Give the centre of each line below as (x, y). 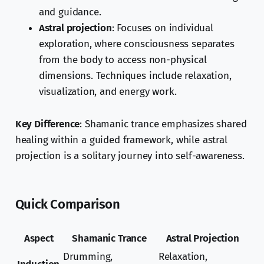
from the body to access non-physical (123, 60)
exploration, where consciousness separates (136, 44)
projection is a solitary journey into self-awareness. (130, 156)
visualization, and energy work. (108, 92)
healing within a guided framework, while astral (121, 140)
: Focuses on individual (162, 28)
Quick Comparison (67, 204)
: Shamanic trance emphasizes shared (163, 124)
